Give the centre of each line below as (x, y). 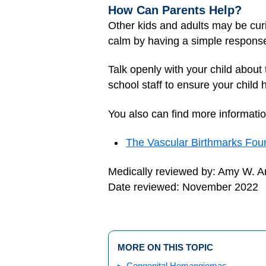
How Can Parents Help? (175, 10)
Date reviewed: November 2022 (183, 187)
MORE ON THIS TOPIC (165, 247)
